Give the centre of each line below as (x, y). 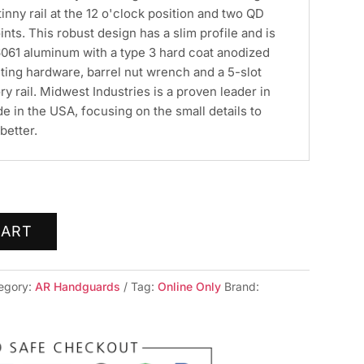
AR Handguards (78, 287)
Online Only (190, 287)
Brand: (242, 287)
